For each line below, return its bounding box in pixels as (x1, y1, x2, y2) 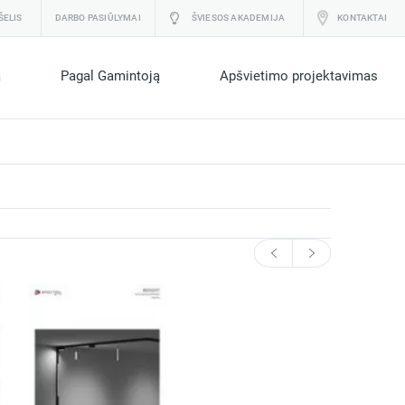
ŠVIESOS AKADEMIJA (191, 12, 286, 24)
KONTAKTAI (337, 12, 387, 24)
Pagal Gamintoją (61, 68, 160, 84)
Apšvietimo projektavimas (220, 68, 378, 84)
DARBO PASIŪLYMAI (54, 12, 141, 24)
